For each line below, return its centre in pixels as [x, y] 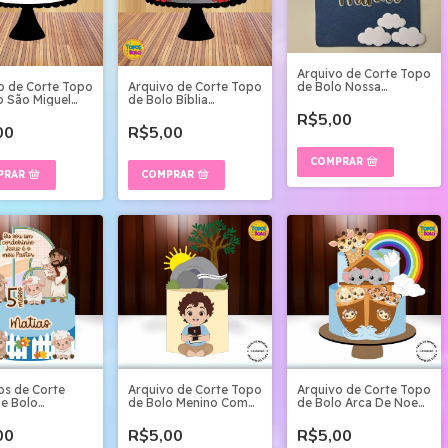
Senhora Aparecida [353, 100]
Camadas [155, 112]
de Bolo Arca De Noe [357, 402]
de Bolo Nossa [339, 87]
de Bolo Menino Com [188, 402]
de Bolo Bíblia [168, 99]
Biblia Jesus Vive [176, 415]
